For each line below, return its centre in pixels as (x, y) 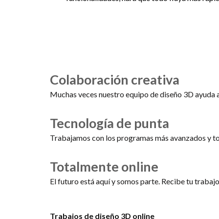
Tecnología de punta (109, 123)
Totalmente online (104, 166)
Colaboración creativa (115, 79)
